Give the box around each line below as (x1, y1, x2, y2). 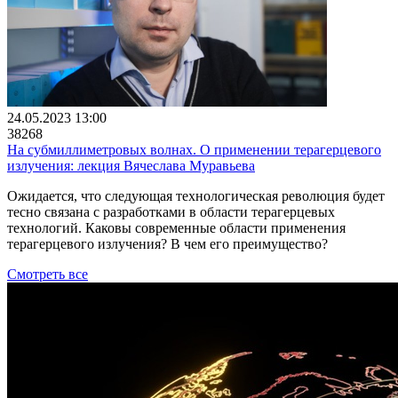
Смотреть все (7, 266, 88, 282)
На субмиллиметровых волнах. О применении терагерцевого (7, 141, 381, 157)
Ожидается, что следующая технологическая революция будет (7, 187, 385, 203)
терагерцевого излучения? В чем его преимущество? (7, 235, 328, 251)
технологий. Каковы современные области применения (7, 219, 346, 235)
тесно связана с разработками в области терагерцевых (7, 203, 335, 219)
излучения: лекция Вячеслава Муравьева (7, 157, 255, 173)
